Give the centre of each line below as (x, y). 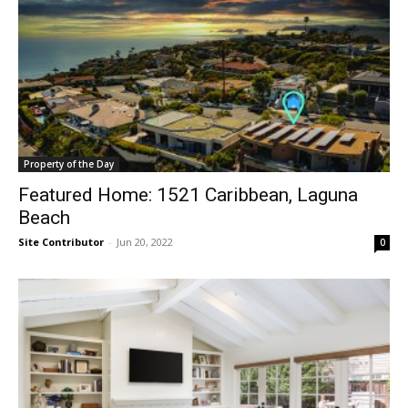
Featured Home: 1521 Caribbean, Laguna (188, 194)
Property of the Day (69, 163)
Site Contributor (61, 241)
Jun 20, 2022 (145, 241)
